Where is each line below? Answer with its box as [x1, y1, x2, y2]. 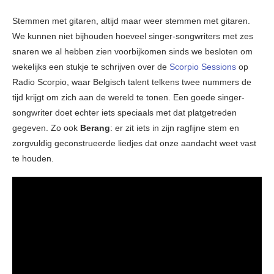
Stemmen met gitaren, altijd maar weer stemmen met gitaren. [12, 16, 250, 26]
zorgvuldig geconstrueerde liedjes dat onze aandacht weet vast [12, 138, 256, 149]
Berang [80, 123, 110, 133]
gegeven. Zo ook [12, 123, 80, 133]
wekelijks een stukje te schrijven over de [12, 62, 169, 72]
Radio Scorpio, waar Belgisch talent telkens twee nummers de [12, 77, 251, 87]
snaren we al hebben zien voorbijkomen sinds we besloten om [12, 46, 253, 57]
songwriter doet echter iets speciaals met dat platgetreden [12, 108, 237, 118]
